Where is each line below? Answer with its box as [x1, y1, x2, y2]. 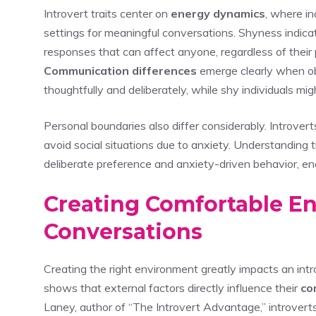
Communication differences [44, 63, 197, 78]
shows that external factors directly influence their [44, 280, 300, 295]
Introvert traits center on [44, 6, 171, 20]
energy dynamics [171, 6, 265, 20]
